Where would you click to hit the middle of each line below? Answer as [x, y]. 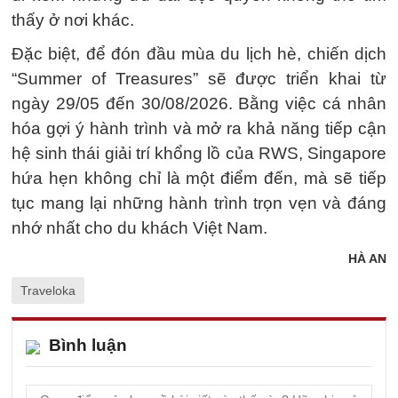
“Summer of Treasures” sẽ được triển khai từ [199, 79]
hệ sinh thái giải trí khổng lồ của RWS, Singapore [199, 153]
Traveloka [48, 291]
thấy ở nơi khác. [73, 20]
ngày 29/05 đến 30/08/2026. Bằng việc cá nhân [199, 103]
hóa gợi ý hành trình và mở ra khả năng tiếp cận [199, 128]
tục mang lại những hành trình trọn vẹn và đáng [199, 203]
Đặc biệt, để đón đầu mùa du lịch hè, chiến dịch [199, 54]
